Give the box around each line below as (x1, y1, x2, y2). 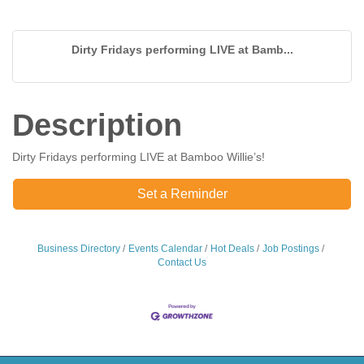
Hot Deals (210, 242, 254, 254)
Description (12, 107, 182, 142)
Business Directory (37, 242, 120, 254)
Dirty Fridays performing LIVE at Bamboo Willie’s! (12, 149, 265, 163)
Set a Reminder (136, 186, 227, 201)
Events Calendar (128, 242, 202, 254)
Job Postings (262, 242, 319, 254)
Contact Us (158, 256, 206, 268)
